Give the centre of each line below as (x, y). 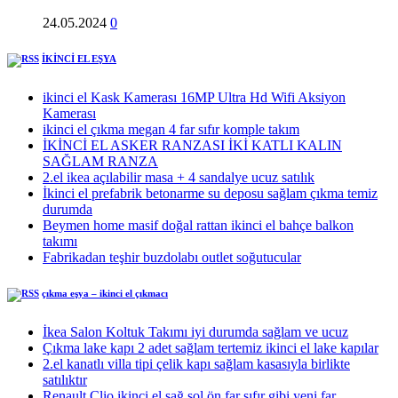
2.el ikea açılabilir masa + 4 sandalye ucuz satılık (179, 178)
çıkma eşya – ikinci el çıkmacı (105, 294)
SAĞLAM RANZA (100, 162)
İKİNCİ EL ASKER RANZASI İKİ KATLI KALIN (192, 146)
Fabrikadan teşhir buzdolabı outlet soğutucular (172, 258)
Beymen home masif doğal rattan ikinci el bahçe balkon (198, 226)
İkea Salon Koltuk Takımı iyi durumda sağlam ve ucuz (195, 332)
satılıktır (65, 380)
